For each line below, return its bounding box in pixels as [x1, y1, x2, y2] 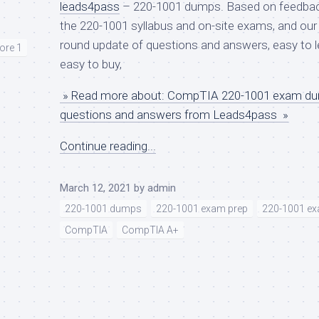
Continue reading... [60, 138, 156, 153]
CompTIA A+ [122, 224, 179, 236]
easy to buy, [60, 56, 122, 71]
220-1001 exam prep [156, 202, 248, 214]
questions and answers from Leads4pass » [60, 107, 288, 122]
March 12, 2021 [60, 181, 131, 194]
